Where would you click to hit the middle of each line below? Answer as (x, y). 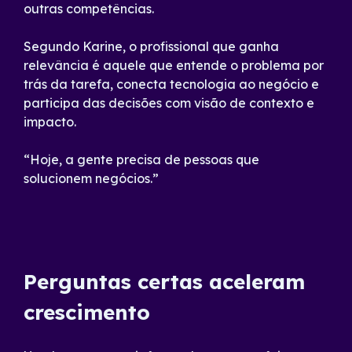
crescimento (87, 312)
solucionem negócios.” (91, 178)
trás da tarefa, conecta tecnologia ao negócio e (171, 84)
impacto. (50, 122)
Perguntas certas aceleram (164, 282)
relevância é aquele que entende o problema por (174, 65)
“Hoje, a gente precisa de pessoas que (141, 159)
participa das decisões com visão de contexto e (169, 103)
